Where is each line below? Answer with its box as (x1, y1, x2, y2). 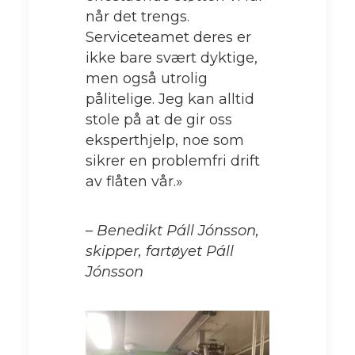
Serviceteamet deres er (86, 28, 251, 46)
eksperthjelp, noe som (86, 131, 244, 149)
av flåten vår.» (86, 172, 183, 190)
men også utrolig (86, 69, 208, 87)
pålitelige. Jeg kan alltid (86, 90, 254, 108)
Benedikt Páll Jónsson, (97, 221, 259, 239)
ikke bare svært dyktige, (86, 48, 258, 67)
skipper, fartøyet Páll (86, 242, 234, 260)
